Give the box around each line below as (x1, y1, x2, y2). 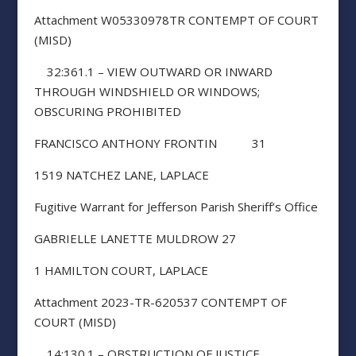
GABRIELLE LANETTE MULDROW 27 (33, 230, 236, 246)
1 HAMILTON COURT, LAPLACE (33, 262, 208, 278)
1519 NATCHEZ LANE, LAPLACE (33, 167, 209, 183)
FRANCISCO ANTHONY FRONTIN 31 (33, 135, 266, 151)
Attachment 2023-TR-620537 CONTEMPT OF (33, 294, 287, 310)
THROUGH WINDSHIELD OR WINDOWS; (33, 83, 260, 99)
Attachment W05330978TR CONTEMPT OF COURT (33, 12, 319, 28)
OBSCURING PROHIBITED (33, 103, 181, 119)
